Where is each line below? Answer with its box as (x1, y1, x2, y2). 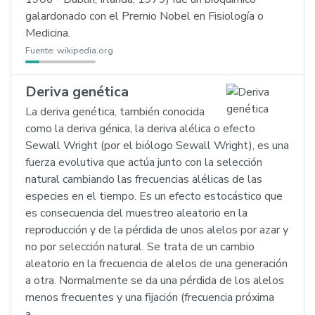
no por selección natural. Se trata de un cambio (25, 239, 255, 255)
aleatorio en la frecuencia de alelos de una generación (25, 256, 288, 271)
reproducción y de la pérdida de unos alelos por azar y (25, 222, 288, 238)
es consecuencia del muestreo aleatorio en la (25, 205, 247, 221)
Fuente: (25, 44, 57, 57)
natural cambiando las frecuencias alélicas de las (25, 172, 262, 187)
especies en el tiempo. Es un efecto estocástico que (25, 188, 283, 204)
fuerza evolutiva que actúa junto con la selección (25, 155, 262, 170)
